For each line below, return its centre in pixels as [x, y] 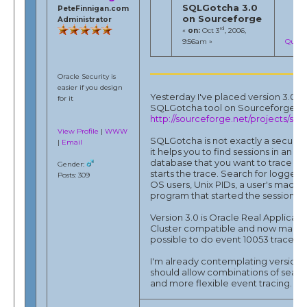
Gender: [72, 164]
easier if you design [90, 87]
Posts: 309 [74, 175]
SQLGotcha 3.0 [220, 7]
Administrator [85, 19]
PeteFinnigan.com [94, 8]
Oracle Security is [87, 76]
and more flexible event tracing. [221, 283]
